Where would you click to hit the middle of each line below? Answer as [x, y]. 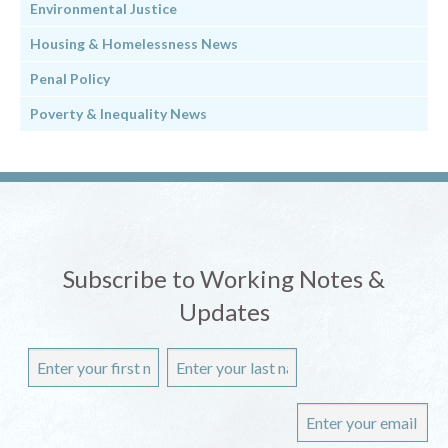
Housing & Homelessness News [134, 44]
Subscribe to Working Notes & [224, 279]
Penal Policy [70, 79]
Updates [224, 312]
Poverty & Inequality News [118, 114]
